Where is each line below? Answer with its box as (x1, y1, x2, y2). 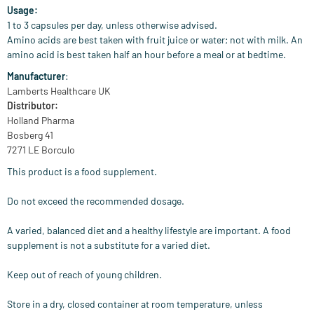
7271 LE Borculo (7, 144, 75, 156)
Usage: (7, 4, 38, 17)
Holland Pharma (7, 114, 74, 127)
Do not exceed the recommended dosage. (7, 195, 184, 207)
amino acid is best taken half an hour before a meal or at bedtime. (7, 48, 286, 61)
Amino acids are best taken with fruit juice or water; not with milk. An (7, 34, 303, 46)
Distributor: (7, 100, 58, 112)
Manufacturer (7, 70, 65, 83)
